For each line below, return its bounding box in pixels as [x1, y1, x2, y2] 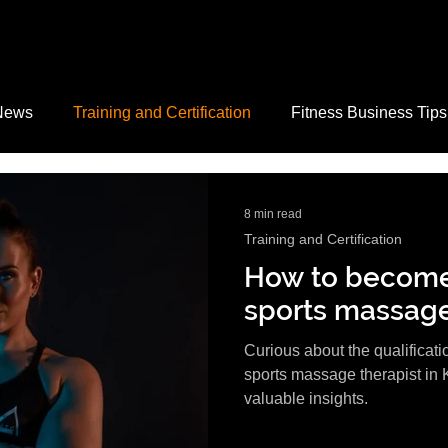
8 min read [244, 207, 302, 221]
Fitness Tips [286, 184, 372, 201]
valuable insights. [244, 390, 368, 407]
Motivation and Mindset [82, 184, 246, 201]
